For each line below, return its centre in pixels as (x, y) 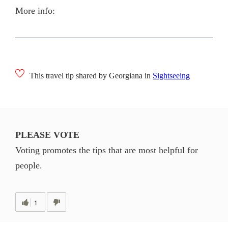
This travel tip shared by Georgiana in (91, 76)
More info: (35, 11)
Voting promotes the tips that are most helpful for (107, 150)
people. (29, 165)
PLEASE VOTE (47, 135)
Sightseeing (171, 76)
